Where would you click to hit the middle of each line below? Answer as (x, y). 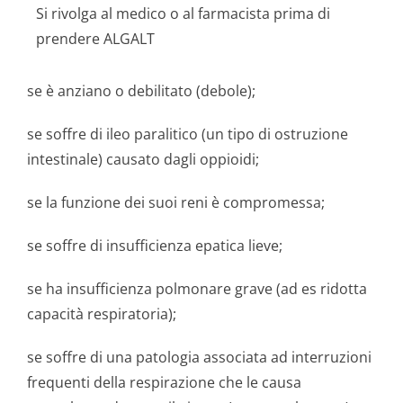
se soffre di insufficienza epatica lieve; (155, 246)
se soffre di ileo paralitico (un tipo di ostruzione (188, 134)
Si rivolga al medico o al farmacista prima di (183, 13)
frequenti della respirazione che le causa (164, 382)
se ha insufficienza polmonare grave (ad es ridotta (197, 289)
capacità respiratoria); (102, 314)
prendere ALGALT (95, 39)
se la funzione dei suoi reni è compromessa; (176, 202)
